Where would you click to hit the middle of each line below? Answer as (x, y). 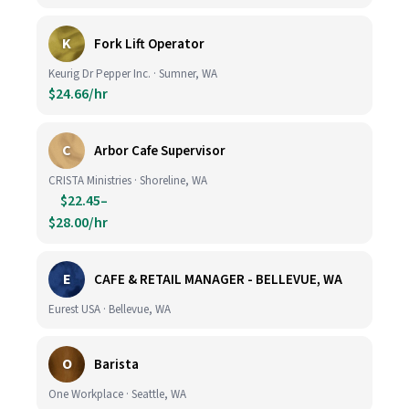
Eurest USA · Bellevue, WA (110, 309)
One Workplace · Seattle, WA (117, 394)
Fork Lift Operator (149, 44)
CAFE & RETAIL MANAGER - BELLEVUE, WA (218, 279)
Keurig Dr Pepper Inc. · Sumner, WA (133, 74)
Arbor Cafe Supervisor (160, 151)
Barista (116, 364)
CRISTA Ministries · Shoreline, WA (128, 181)
